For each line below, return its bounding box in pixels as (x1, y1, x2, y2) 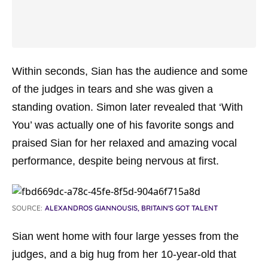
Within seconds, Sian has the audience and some (12, 65, 248, 77)
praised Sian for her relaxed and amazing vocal (12, 137, 237, 149)
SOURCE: (12, 203, 42, 212)
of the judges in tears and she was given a (12, 83, 213, 95)
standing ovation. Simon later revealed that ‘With (12, 101, 243, 113)
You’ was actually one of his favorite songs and (12, 119, 234, 131)
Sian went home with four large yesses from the (12, 230, 239, 242)
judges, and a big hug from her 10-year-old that (12, 248, 236, 260)
